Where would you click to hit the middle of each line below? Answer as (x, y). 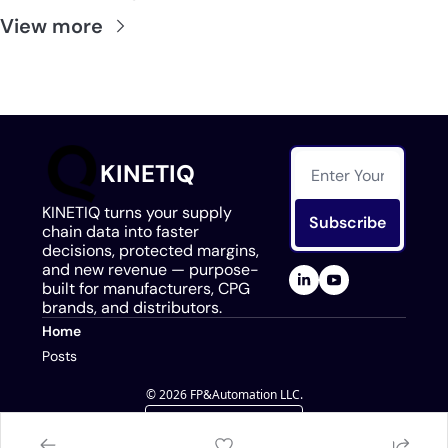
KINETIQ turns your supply (137, 212)
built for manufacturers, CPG (146, 288)
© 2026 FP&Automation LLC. (224, 394)
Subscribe (348, 222)
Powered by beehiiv (236, 421)
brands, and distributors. (132, 307)
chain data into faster (120, 231)
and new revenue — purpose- (150, 269)
